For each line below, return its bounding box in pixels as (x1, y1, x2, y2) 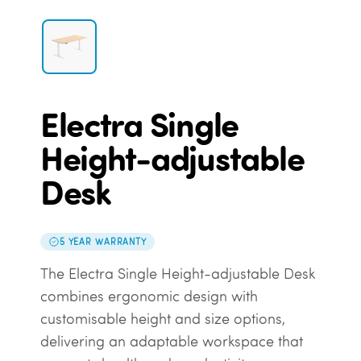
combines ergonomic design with (39, 287, 258, 306)
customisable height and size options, (39, 309, 285, 329)
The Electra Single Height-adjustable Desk (39, 264, 315, 284)
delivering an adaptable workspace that (39, 332, 303, 351)
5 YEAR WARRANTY (59, 235, 147, 247)
